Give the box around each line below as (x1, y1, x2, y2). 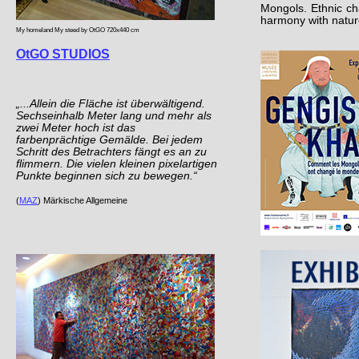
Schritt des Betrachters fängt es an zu (16, 146, 207, 158)
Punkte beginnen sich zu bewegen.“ (16, 170, 197, 182)
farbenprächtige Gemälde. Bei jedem (16, 134, 203, 146)
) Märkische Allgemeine (38, 196, 127, 205)
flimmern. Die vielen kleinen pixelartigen (16, 158, 217, 170)
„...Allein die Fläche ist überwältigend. (16, 98, 205, 110)
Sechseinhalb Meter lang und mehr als (16, 110, 212, 122)
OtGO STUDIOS (16, 46, 110, 61)
